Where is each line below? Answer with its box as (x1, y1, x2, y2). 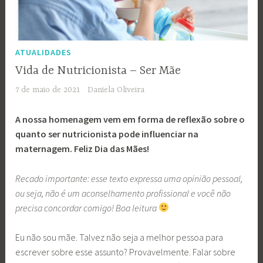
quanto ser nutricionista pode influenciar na (15, 128, 199, 140)
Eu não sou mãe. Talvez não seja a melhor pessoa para (15, 231, 224, 244)
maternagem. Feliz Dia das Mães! (15, 143, 150, 155)
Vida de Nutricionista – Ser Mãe (15, 64, 181, 78)
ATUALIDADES (15, 46, 72, 58)
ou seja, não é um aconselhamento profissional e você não (15, 187, 231, 199)
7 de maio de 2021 (15, 85, 80, 95)
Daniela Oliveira (87, 85, 144, 95)
